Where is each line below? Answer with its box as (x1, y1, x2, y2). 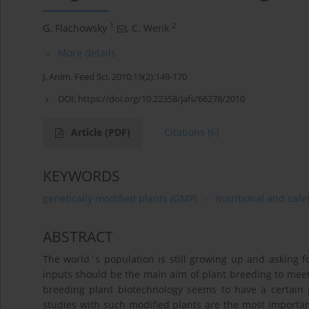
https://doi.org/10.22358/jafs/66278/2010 (78, 92, 245, 106)
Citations (164, 126, 205, 139)
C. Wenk (132, 21, 169, 35)
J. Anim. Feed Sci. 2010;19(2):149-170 (43, 70, 187, 83)
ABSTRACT (43, 227, 113, 247)
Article (71, 126, 105, 139)
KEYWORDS (43, 166, 120, 186)
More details (58, 46, 116, 60)
